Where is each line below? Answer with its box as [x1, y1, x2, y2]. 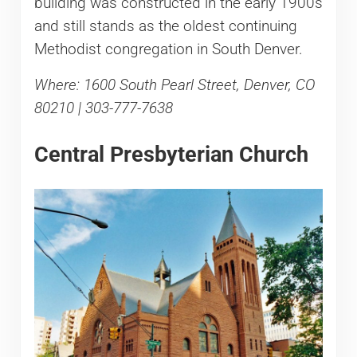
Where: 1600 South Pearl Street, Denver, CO [33, 76, 315, 94]
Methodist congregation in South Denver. [33, 40, 303, 58]
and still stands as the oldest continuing [33, 17, 297, 35]
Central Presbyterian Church [33, 141, 308, 167]
